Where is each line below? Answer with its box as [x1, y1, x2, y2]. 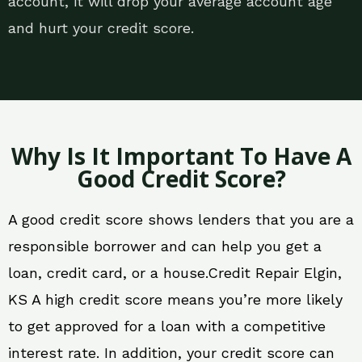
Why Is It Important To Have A [11, 141, 351, 172]
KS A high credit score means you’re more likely [8, 291, 343, 309]
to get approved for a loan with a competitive [8, 318, 326, 335]
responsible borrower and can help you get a [8, 238, 322, 255]
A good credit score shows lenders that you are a [8, 211, 354, 229]
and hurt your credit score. [8, 19, 194, 37]
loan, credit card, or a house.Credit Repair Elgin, [8, 264, 342, 282]
